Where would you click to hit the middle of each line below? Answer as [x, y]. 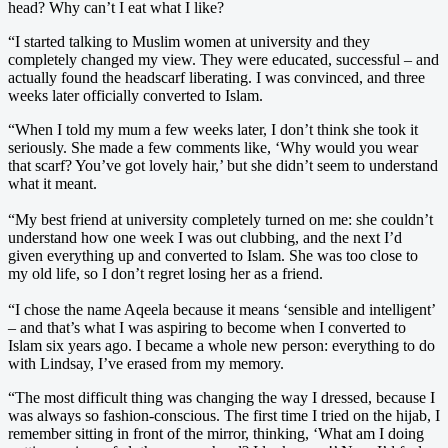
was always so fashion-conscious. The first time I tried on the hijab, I [224, 415]
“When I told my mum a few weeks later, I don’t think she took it [213, 129]
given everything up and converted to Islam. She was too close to [213, 255]
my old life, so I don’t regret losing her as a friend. [165, 273]
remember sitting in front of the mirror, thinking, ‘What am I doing [216, 433]
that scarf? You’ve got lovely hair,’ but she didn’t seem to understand [223, 165]
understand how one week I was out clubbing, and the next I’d [205, 237]
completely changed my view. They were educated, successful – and [223, 59]
